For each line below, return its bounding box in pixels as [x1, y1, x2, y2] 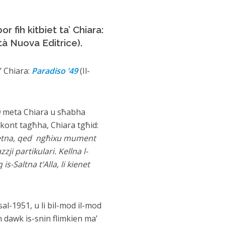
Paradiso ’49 [31, 65, 80, 76]
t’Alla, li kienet [38, 159, 90, 170]
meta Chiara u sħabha [2, 106, 85, 118]
